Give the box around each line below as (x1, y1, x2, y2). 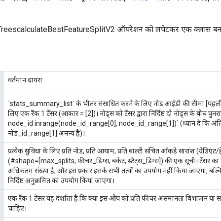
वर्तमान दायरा (8, 75, 42, 84)
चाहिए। (8, 204, 27, 212)
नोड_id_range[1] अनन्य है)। (8, 129, 85, 137)
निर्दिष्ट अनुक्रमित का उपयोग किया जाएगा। (8, 176, 114, 184)
